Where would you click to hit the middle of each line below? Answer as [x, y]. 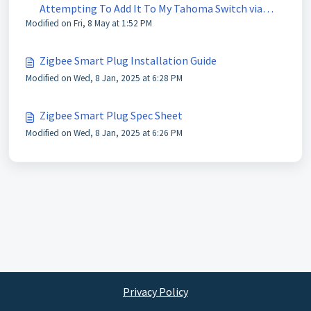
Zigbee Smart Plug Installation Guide [128, 60]
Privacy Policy [155, 292]
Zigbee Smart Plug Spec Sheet [111, 115]
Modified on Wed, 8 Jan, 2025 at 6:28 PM [104, 78]
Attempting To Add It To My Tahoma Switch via [151, 8]
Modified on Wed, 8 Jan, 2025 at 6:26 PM [104, 133]
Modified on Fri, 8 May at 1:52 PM [89, 23]
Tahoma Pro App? [82, 25]
